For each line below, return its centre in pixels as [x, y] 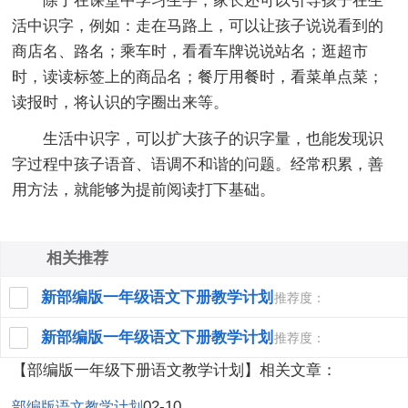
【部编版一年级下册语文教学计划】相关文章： [175, 370]
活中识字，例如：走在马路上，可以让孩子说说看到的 [198, 25]
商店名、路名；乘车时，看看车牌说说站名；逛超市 [190, 51]
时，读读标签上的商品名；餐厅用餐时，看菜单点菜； [198, 76]
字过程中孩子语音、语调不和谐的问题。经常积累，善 [198, 164]
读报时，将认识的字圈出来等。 [121, 102]
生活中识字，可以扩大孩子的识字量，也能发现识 [198, 138]
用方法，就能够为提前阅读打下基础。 [144, 189]
